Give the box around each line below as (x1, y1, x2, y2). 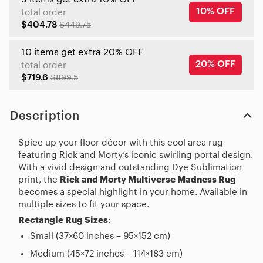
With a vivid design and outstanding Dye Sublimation (18, 163, 242, 172)
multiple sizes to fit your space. (18, 200, 149, 209)
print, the (18, 175, 60, 184)
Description (10, 110, 80, 122)
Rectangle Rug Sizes (18, 215, 108, 225)
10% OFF (196, 6, 235, 16)
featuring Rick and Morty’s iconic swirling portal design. (18, 150, 253, 160)
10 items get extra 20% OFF (21, 47, 143, 57)
